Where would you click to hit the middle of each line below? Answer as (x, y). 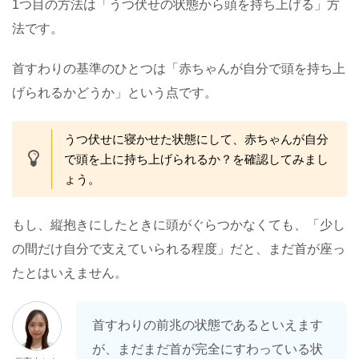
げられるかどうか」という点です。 (115, 93)
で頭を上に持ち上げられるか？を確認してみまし (196, 159)
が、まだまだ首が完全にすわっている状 (208, 349)
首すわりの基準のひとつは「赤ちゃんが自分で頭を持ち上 (179, 69)
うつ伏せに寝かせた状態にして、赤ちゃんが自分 (196, 139)
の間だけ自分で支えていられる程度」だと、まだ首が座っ (179, 249)
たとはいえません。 (70, 273)
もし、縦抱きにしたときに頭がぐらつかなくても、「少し (179, 225)
